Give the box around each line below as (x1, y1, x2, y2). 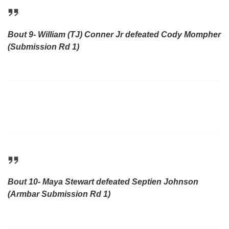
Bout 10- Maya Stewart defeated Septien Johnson (8, 177, 198, 187)
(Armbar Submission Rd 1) (8, 190, 110, 199)
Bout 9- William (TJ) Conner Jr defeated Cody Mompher (8, 30, 221, 39)
